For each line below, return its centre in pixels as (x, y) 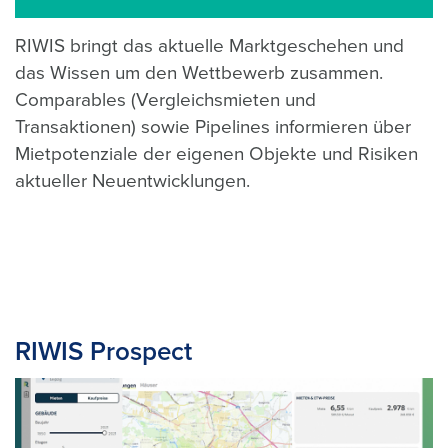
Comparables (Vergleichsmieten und (165, 100)
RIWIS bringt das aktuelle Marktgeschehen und (209, 46)
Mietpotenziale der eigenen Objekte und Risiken (216, 154)
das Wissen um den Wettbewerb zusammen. (199, 73)
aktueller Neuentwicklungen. (135, 181)
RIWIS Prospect (103, 351)
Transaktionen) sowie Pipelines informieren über (213, 127)
